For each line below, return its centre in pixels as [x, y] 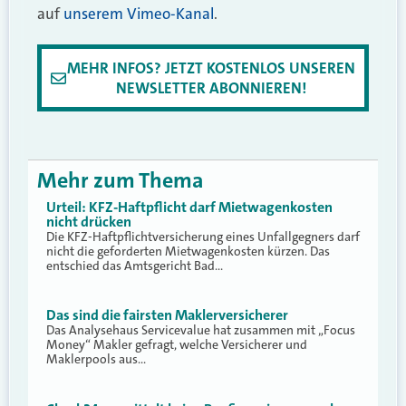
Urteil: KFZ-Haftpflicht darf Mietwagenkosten [189, 207]
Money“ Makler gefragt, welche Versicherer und [177, 345]
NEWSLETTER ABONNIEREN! [211, 88]
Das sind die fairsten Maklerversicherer [167, 315]
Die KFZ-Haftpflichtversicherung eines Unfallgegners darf [203, 236]
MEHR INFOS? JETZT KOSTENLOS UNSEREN [211, 68]
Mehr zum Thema [121, 180]
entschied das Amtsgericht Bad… [135, 265]
